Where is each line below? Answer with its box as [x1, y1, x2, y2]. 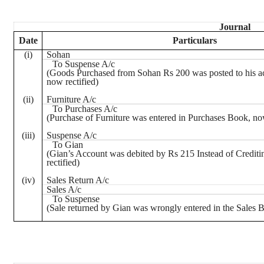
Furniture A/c [47, 94, 97, 104]
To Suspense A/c [52, 59, 115, 69]
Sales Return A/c [47, 175, 110, 185]
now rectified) [47, 77, 99, 87]
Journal [219, 22, 250, 32]
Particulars [172, 35, 217, 45]
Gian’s [49, 148, 74, 159]
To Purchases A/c [52, 104, 117, 114]
